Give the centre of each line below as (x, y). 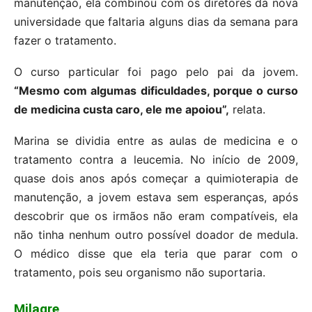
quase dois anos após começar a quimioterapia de (156, 179)
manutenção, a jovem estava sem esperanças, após (156, 197)
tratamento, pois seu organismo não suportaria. (140, 273)
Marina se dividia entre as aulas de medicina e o (156, 141)
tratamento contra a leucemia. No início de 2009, (156, 160)
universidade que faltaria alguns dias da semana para (156, 22)
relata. (247, 110)
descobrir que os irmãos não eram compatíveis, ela (156, 216)
